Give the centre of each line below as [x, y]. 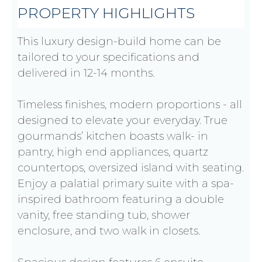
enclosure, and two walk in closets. [109, 231]
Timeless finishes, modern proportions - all [130, 105]
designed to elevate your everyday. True [123, 121]
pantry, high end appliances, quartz [113, 152]
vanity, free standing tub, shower [104, 216]
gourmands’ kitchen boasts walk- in [113, 137]
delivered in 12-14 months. [89, 73]
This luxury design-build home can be [119, 42]
